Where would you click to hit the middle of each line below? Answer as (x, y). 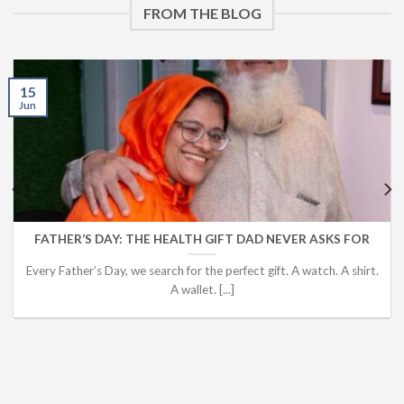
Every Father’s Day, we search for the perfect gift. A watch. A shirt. (202, 270)
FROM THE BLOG (202, 14)
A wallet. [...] (202, 289)
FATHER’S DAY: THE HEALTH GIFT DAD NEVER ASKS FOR (202, 239)
